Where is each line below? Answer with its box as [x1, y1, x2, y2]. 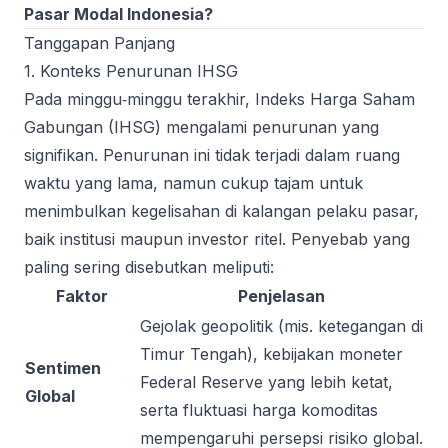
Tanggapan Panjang [24, 33, 175, 53]
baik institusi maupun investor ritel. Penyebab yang [24, 229, 410, 249]
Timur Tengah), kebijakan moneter [140, 344, 403, 364]
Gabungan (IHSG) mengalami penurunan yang [24, 117, 379, 137]
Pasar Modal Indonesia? [24, 4, 213, 24]
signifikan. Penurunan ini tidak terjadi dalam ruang [24, 145, 400, 165]
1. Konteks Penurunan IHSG [24, 61, 238, 81]
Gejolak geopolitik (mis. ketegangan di [140, 316, 423, 336]
